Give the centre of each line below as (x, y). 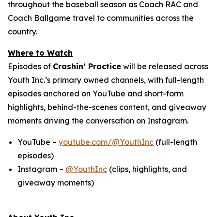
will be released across (165, 66)
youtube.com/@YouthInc (106, 142)
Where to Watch (40, 53)
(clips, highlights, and (147, 169)
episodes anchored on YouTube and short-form (96, 93)
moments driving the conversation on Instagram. (98, 121)
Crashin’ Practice (87, 66)
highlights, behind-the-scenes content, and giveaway (107, 107)
